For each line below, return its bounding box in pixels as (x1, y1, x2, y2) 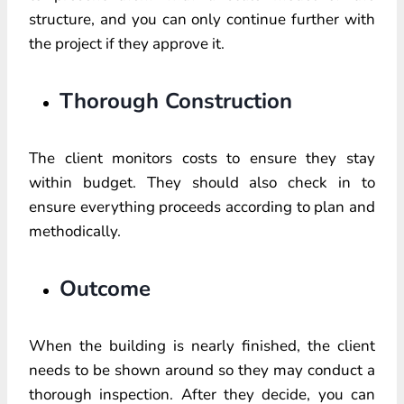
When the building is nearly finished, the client (29, 335, 375, 356)
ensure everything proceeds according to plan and (29, 196, 375, 217)
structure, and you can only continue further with (29, 8, 375, 30)
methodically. (29, 220, 121, 242)
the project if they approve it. (29, 32, 225, 54)
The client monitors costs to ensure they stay (29, 147, 375, 169)
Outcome (60, 273, 151, 303)
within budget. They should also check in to (29, 171, 375, 193)
